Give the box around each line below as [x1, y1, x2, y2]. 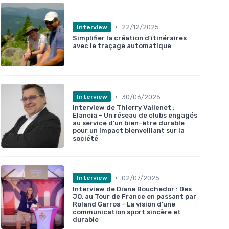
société [73, 134, 98, 143]
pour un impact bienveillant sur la [73, 127, 185, 135]
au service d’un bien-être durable [73, 119, 185, 127]
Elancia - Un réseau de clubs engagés [73, 111, 197, 120]
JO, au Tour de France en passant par [73, 193, 196, 201]
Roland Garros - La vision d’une [73, 200, 175, 209]
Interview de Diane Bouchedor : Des [73, 185, 192, 193]
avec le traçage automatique [73, 41, 171, 50]
